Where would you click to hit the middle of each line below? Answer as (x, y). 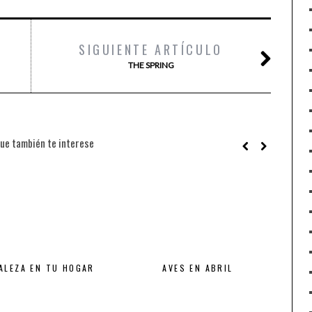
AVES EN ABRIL (198, 268)
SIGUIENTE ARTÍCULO (151, 49)
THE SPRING (151, 65)
